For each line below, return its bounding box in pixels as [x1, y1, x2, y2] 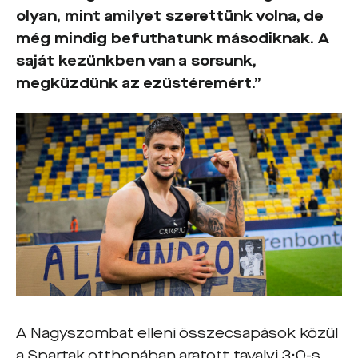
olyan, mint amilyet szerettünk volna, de [16, 6, 324, 26]
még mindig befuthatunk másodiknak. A [16, 28, 329, 48]
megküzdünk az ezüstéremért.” [16, 73, 261, 93]
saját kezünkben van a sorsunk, [16, 50, 257, 70]
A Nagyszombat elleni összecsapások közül [16, 324, 338, 343]
